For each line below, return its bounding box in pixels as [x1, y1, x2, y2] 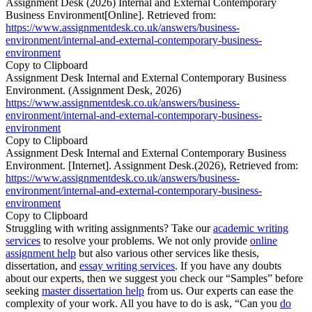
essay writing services [79, 260, 175, 272]
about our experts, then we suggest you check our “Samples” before [6, 272, 303, 285]
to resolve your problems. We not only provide [40, 235, 250, 247]
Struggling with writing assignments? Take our [6, 222, 213, 235]
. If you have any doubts [175, 260, 281, 272]
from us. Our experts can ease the [144, 285, 293, 297]
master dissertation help [42, 285, 144, 297]
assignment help [6, 247, 76, 260]
